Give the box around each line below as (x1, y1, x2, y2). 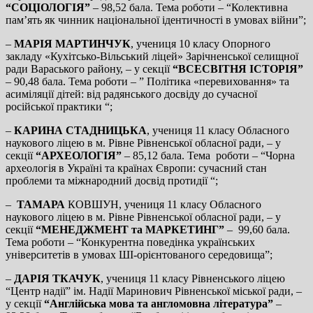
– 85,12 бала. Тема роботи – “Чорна (122, 149, 295, 161)
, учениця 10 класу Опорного (131, 37, 270, 50)
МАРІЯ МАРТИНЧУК (14, 37, 131, 50)
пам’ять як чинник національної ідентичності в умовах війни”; (6, 13, 306, 26)
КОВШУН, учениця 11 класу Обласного (65, 198, 261, 210)
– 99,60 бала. (224, 223, 290, 235)
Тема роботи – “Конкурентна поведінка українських (6, 235, 255, 248)
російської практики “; (6, 100, 112, 112)
